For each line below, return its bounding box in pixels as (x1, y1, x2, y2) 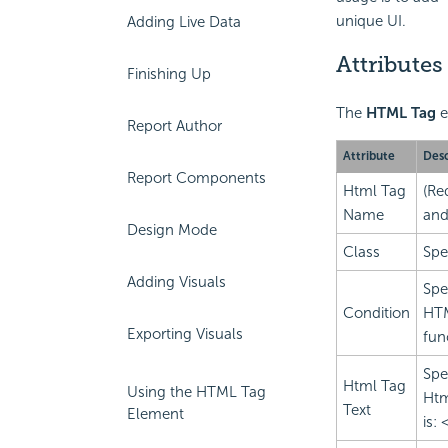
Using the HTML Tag (127, 383, 266, 401)
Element (127, 405, 184, 423)
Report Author (127, 117, 222, 135)
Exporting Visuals (127, 325, 243, 343)
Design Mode (127, 221, 217, 239)
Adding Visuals (127, 273, 226, 291)
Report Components (127, 169, 266, 187)
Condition (342, 303, 410, 322)
